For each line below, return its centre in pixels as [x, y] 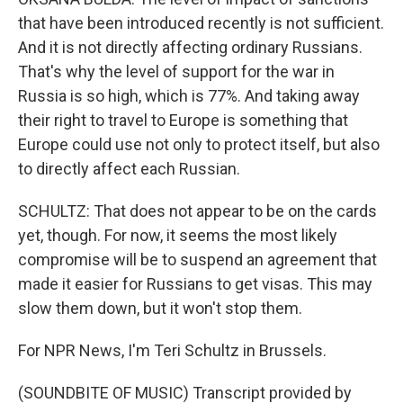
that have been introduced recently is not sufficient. [201, 23]
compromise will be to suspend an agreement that [197, 260]
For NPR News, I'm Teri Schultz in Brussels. [172, 350]
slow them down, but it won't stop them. [160, 308]
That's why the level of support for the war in [176, 72]
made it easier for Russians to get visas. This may [195, 284]
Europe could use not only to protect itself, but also [199, 144]
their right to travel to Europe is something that [183, 120]
